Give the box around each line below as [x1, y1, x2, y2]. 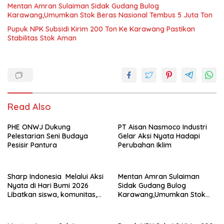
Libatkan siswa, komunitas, [7, 190, 97, 199]
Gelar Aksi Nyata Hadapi [118, 131, 200, 140]
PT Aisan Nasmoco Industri [118, 122, 207, 131]
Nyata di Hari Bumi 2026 [7, 181, 88, 190]
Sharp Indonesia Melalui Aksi [7, 172, 103, 181]
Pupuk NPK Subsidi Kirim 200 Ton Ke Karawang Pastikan [7, 24, 195, 33]
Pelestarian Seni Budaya [7, 131, 88, 140]
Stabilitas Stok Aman [7, 33, 76, 42]
